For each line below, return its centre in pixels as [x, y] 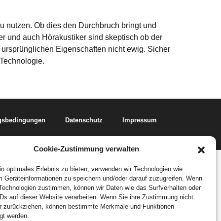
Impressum [140, 120]
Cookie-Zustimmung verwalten [86, 149]
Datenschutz [84, 120]
